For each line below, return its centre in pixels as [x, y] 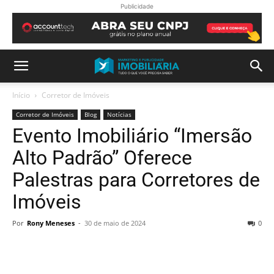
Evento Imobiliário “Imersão [132, 136]
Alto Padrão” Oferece [102, 158]
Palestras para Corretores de [136, 180]
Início [21, 95]
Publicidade [137, 6]
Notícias [119, 114]
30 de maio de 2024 [115, 223]
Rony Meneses [51, 223]
